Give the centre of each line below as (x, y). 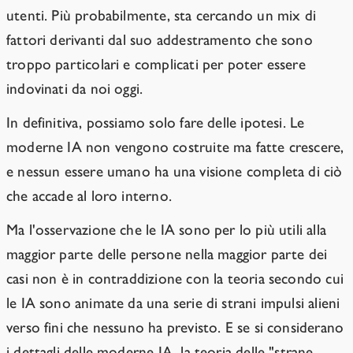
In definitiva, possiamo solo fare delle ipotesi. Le (156, 123)
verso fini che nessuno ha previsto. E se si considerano (175, 328)
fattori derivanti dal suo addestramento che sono (160, 40)
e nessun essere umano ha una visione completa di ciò (175, 172)
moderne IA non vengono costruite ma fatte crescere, (175, 147)
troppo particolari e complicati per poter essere (156, 65)
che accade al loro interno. (89, 196)
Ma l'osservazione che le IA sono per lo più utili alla (166, 230)
